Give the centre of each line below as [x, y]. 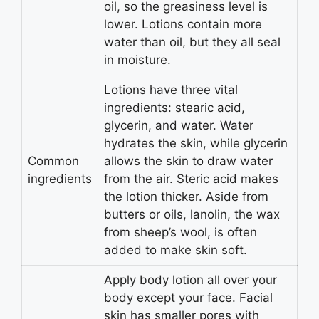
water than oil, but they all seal [192, 42]
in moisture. [137, 60]
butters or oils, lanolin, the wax [192, 215]
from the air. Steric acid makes [191, 179]
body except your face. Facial [188, 298]
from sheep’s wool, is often [181, 232]
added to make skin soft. [176, 250]
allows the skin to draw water [188, 161]
